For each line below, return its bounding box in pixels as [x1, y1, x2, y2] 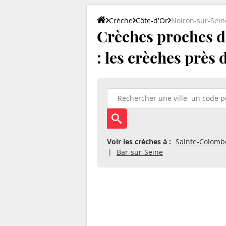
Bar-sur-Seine [117, 147, 163, 157]
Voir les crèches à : [107, 136, 171, 146]
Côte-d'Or [136, 15, 168, 25]
